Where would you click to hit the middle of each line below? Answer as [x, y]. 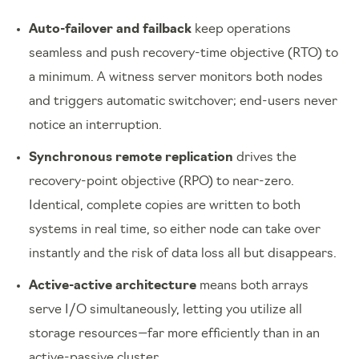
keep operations [241, 29]
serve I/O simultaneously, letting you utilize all [165, 310]
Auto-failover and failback [110, 29]
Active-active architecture [113, 286]
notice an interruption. [95, 125]
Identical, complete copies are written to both [165, 206]
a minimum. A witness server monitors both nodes [176, 77]
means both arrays [252, 286]
